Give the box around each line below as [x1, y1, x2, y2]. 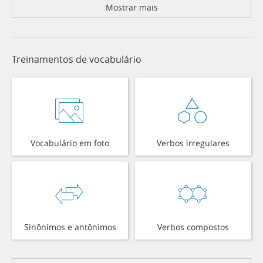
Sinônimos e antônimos [23, 221, 116, 233]
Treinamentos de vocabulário [12, 53, 141, 66]
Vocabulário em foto [31, 137, 109, 149]
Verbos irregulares [157, 137, 230, 149]
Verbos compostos [157, 221, 229, 233]
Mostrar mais [105, 2, 158, 14]
